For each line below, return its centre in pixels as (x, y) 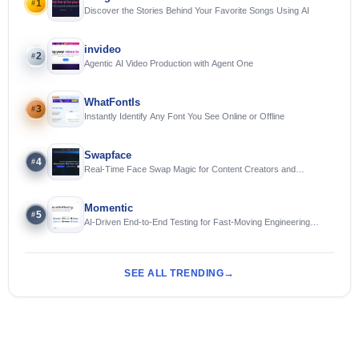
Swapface (108, 155)
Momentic (109, 208)
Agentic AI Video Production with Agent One (169, 63)
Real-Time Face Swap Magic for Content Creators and (190, 169)
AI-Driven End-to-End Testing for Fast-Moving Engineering (197, 222)
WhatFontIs (112, 102)
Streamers (105, 180)
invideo (103, 49)
